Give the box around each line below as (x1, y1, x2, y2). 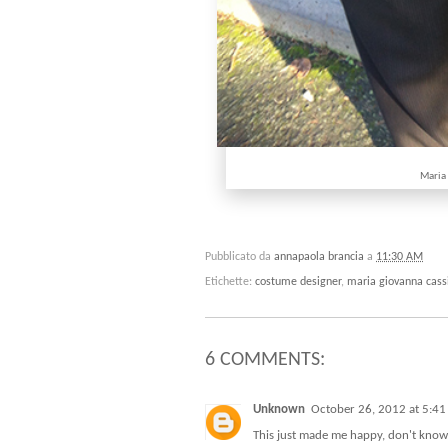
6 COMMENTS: (205, 350, 325, 371)
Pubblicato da (205, 251, 274, 264)
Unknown (253, 403, 305, 417)
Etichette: (205, 276, 255, 289)
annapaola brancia (274, 251, 364, 264)
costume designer (255, 276, 341, 289)
